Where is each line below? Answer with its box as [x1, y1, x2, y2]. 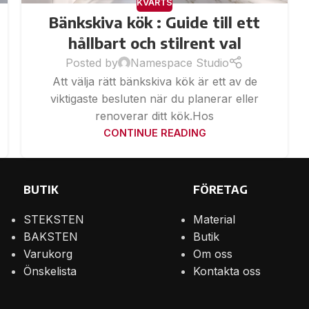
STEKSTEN [23, 212, 85, 227]
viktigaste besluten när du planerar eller [50, 92, 259, 106]
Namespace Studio [130, 55, 229, 70]
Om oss [192, 247, 232, 261]
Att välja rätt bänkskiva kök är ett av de [52, 74, 257, 89]
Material [192, 212, 235, 227]
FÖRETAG [192, 183, 248, 197]
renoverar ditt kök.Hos [95, 109, 214, 123]
